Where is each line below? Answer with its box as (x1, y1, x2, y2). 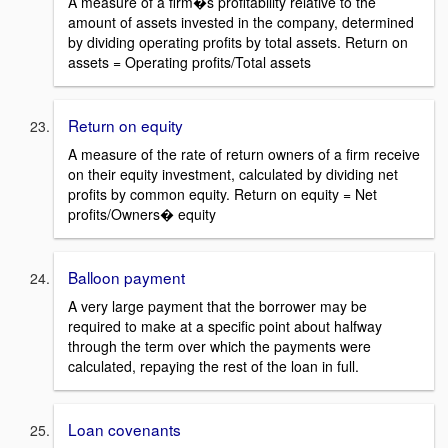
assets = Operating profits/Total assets (68, 52, 311, 73)
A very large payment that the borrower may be (68, 295, 367, 316)
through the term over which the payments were (68, 335, 371, 356)
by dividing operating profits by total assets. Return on (68, 32, 408, 53)
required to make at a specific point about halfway (68, 315, 382, 336)
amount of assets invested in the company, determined (68, 12, 414, 33)
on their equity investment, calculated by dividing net (68, 163, 398, 184)
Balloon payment (68, 265, 185, 288)
